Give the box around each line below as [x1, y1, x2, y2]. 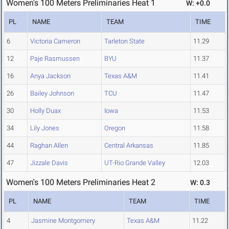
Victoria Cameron [30, 37, 80, 45]
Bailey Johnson [30, 89, 74, 98]
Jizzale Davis [30, 159, 68, 167]
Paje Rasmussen [30, 55, 80, 63]
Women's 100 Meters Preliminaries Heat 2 [6, 177, 155, 188]
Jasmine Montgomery [31, 217, 95, 225]
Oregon [104, 124, 125, 132]
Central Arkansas [104, 142, 153, 150]
